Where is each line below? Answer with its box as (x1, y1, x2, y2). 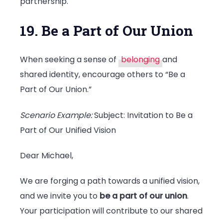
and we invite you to (20, 190, 100, 202)
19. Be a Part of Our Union (20, 21, 193, 40)
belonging (121, 54, 160, 66)
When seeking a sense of (20, 54, 118, 66)
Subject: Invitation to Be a (92, 109, 193, 121)
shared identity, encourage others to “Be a (20, 69, 185, 81)
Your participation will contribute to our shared (20, 205, 203, 217)
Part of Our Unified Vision (20, 124, 116, 136)
